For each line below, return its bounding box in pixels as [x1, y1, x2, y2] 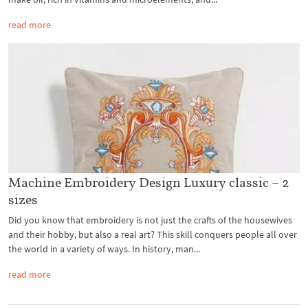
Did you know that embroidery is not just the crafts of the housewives [8, 213, 292, 226]
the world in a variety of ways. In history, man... [8, 242, 200, 255]
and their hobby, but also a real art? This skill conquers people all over [8, 228, 297, 241]
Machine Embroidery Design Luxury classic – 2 [8, 173, 289, 190]
